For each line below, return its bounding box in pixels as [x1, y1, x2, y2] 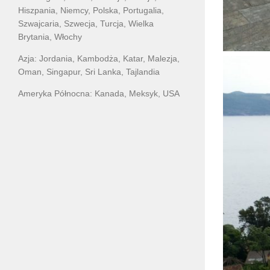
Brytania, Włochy [18, 31, 82, 42]
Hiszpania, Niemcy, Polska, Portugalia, [18, 5, 164, 15]
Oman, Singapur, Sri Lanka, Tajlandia [18, 66, 160, 77]
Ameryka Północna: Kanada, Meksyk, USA [18, 88, 180, 98]
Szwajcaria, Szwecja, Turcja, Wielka [18, 18, 154, 28]
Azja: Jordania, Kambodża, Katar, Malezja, [18, 53, 180, 63]
